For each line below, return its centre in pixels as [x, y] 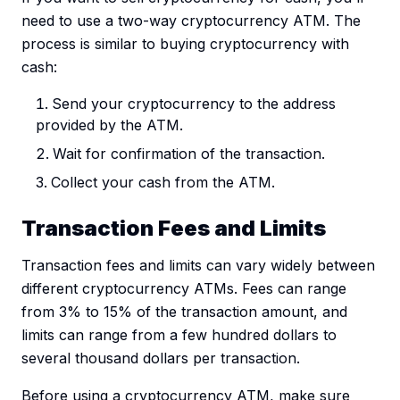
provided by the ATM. [109, 125]
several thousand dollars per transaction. [161, 358]
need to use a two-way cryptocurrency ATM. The [191, 21]
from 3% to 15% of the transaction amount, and [184, 312]
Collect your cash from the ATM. [163, 183]
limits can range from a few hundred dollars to [179, 335]
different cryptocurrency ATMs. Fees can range [184, 289]
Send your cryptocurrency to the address [194, 104]
